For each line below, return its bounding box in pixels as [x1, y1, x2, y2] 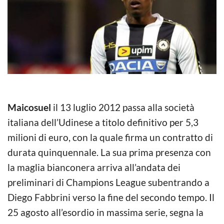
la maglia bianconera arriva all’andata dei [7, 161, 180, 173]
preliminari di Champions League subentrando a [7, 176, 209, 188]
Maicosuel [7, 101, 51, 113]
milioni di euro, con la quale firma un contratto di [7, 131, 213, 143]
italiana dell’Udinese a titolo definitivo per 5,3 [7, 116, 198, 128]
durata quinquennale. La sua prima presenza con [7, 146, 211, 158]
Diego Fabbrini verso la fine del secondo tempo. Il [7, 191, 214, 203]
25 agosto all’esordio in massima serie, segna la [7, 206, 203, 218]
